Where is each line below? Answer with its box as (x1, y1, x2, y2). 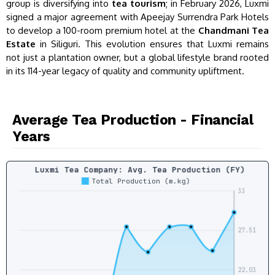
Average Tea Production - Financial (12, 112, 254, 128)
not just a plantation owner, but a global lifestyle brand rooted (6, 52, 269, 63)
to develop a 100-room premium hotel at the (6, 25, 198, 36)
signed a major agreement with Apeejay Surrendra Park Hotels (6, 11, 269, 23)
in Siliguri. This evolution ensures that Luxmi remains (36, 38, 269, 50)
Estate (6, 38, 36, 50)
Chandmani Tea (198, 25, 269, 36)
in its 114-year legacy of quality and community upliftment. (6, 65, 244, 77)
